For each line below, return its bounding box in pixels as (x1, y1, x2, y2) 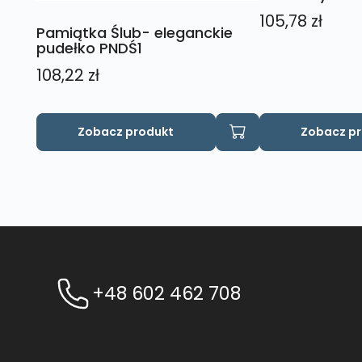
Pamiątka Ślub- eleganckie (36, 22, 233, 43)
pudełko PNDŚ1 (36, 37, 142, 58)
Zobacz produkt (78, 123, 175, 140)
